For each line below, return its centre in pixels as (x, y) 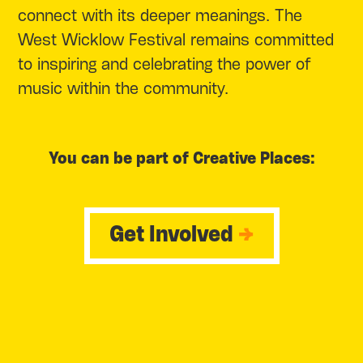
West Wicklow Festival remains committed (176, 41)
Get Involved (173, 235)
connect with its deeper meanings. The (160, 16)
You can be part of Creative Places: (181, 158)
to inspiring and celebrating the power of (165, 65)
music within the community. (124, 89)
